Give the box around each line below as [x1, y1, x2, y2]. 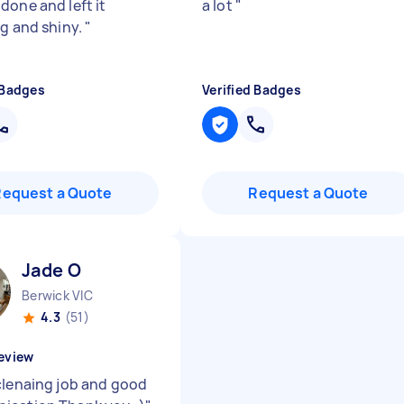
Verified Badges [202, 81, 301, 98]
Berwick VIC [22, 287, 93, 304]
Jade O [22, 258, 81, 282]
